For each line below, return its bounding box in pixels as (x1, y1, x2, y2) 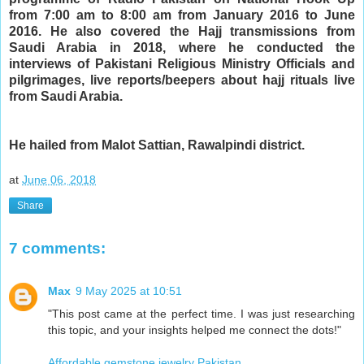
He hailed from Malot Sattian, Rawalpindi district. (9, 137, 305, 152)
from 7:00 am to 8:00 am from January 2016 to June (9, 7, 355, 22)
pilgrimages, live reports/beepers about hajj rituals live (9, 72, 355, 87)
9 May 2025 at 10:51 (76, 284, 182, 297)
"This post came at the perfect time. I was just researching (48, 306, 355, 320)
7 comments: (9, 240, 106, 258)
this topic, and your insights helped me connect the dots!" (48, 323, 341, 336)
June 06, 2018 (22, 173, 96, 187)
